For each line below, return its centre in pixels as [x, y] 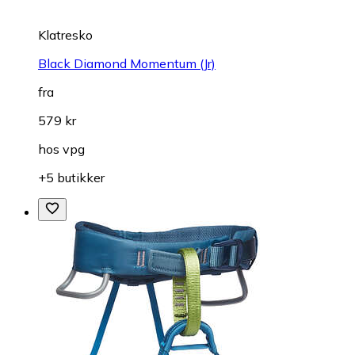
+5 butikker [71, 177]
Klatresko [65, 34]
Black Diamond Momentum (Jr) [127, 63]
